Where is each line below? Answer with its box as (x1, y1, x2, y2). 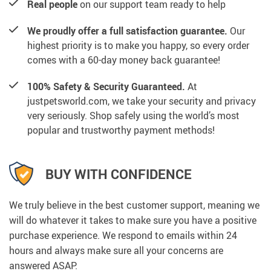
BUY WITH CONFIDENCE (45, 165, 192, 183)
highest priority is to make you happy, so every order (27, 39, 249, 53)
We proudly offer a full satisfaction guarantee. (27, 24, 227, 38)
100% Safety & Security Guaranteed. (27, 80, 185, 94)
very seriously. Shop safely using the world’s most (27, 109, 240, 123)
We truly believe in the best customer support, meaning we (9, 198, 260, 212)
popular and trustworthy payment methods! (27, 123, 215, 137)
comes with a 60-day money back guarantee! (27, 53, 220, 67)
